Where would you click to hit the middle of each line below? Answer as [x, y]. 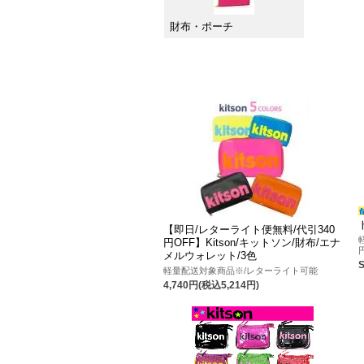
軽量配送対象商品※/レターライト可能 [241, 270]
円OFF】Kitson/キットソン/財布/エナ [252, 243]
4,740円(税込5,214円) [212, 285]
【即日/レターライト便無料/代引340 [249, 230]
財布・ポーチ [201, 26]
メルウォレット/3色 [210, 256]
